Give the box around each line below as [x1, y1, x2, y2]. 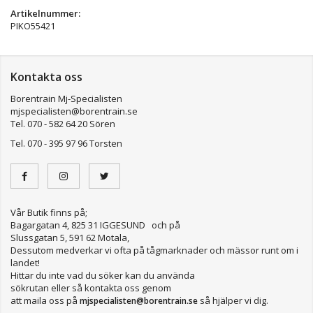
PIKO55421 [10, 19, 55, 32]
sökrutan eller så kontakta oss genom [10, 281, 171, 294]
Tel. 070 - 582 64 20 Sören [10, 117, 115, 130]
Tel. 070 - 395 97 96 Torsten [10, 136, 122, 150]
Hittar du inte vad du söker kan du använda [10, 268, 195, 282]
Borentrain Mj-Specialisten [10, 92, 122, 105]
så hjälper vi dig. [200, 293, 268, 307]
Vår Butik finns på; [10, 205, 87, 219]
